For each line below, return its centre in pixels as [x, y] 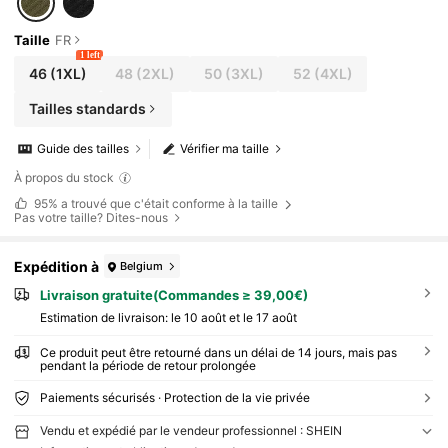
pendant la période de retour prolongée [147, 365]
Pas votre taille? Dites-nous [91, 218]
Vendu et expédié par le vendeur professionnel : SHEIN [190, 430]
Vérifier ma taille [225, 149]
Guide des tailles [83, 149]
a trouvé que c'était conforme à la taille [169, 204]
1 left [89, 55]
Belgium [142, 265]
